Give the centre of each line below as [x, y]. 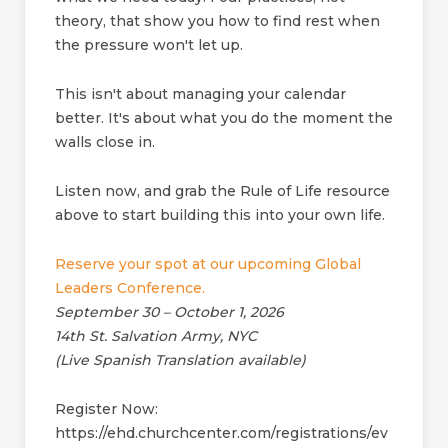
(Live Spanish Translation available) [180, 360]
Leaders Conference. [130, 288]
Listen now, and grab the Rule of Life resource [222, 191]
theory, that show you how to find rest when [217, 21]
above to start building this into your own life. [220, 215]
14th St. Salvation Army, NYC [156, 336]
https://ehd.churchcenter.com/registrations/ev [221, 433]
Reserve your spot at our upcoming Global [208, 264]
